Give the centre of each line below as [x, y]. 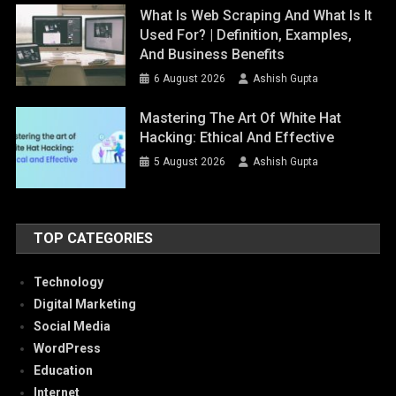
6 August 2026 [190, 78]
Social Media [72, 327]
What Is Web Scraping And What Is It [256, 15]
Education [64, 371]
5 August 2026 [190, 161]
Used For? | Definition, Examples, [246, 34]
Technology [69, 282]
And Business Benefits [213, 54]
